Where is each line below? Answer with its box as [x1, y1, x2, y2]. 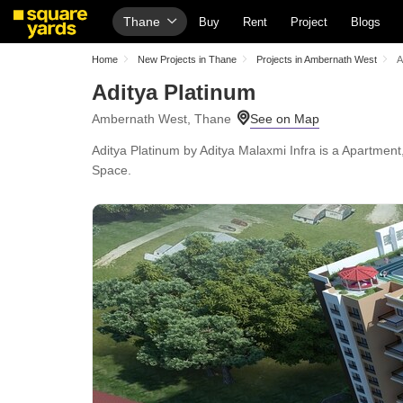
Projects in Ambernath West [256, 54, 377, 65]
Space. [92, 163, 131, 177]
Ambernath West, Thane [92, 112, 231, 126]
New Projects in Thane [138, 54, 237, 65]
